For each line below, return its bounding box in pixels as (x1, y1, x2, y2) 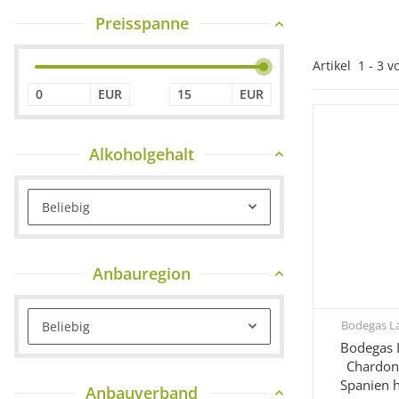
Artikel (313, 57, 358, 74)
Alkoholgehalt (89, 142, 194, 165)
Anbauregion (93, 262, 191, 284)
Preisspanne (94, 12, 189, 34)
